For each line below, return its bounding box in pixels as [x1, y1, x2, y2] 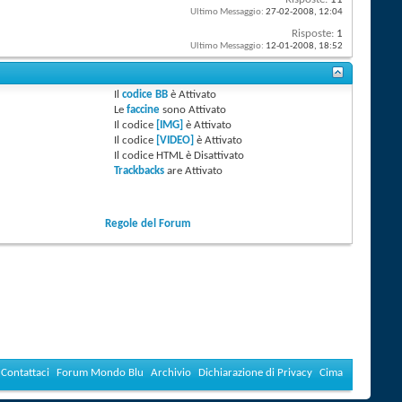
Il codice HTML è [114, 150, 195, 162]
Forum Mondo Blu [57, 367, 144, 380]
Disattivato [194, 150, 245, 162]
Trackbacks [114, 165, 165, 178]
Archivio [151, 367, 191, 380]
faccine [127, 104, 161, 117]
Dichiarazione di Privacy [198, 367, 312, 380]
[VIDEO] [156, 135, 195, 147]
